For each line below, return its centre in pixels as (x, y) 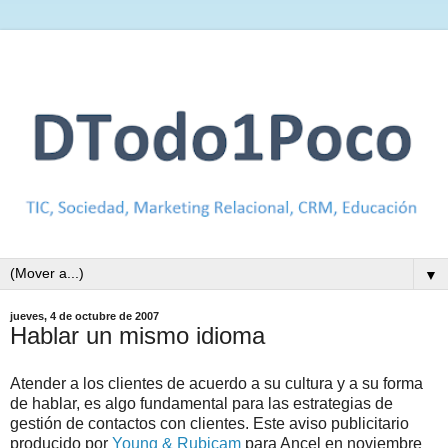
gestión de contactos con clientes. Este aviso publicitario (209, 423)
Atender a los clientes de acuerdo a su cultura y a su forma (216, 383)
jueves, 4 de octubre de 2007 (84, 315)
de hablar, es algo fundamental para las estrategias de (201, 403)
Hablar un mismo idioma (137, 335)
